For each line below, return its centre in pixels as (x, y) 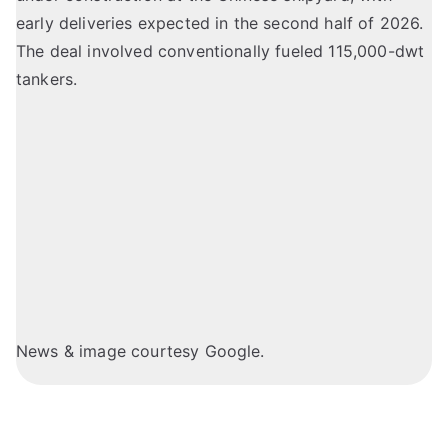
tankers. (47, 79)
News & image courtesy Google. (140, 351)
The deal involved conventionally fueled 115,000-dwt (220, 51)
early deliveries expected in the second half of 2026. (220, 23)
